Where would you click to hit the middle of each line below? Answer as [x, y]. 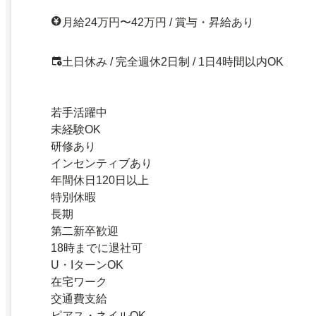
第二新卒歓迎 [85, 231]
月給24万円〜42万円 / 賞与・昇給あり [158, 23]
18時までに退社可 [97, 248]
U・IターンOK [87, 265]
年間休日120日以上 [100, 181]
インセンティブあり [102, 164]
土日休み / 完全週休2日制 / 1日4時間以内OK [173, 62]
